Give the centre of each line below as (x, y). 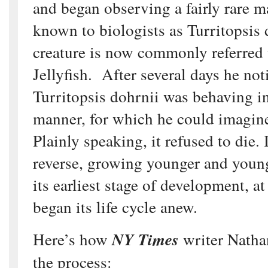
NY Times (145, 240)
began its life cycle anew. (115, 207)
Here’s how (72, 239)
